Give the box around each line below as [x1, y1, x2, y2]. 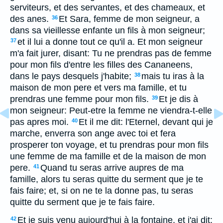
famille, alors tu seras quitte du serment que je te [10, 174, 203, 184]
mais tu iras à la [141, 71, 204, 81]
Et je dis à [159, 94, 198, 104]
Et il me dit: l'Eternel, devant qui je [79, 117, 213, 127]
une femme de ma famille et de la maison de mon [10, 151, 206, 161]
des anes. [10, 14, 49, 24]
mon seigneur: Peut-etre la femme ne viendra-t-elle [10, 106, 212, 115]
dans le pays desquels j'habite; [10, 71, 131, 81]
